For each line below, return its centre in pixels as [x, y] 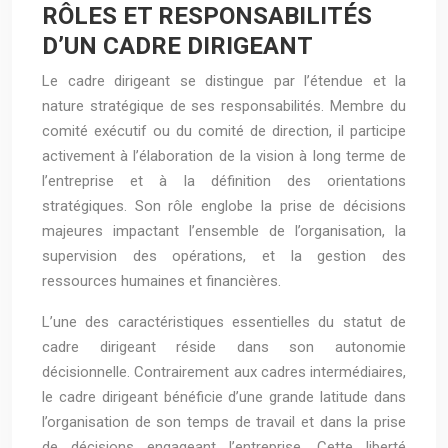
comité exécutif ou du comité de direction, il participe [224, 131]
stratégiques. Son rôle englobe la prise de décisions [224, 206]
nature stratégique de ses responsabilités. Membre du [224, 106]
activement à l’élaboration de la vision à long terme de [224, 156]
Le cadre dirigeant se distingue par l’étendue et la [224, 81]
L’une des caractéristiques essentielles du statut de [224, 322]
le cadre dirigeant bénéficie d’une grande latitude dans [224, 397]
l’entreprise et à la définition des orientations [224, 181]
